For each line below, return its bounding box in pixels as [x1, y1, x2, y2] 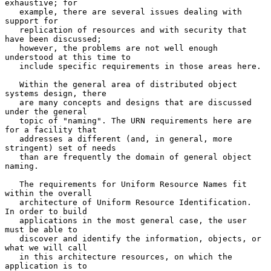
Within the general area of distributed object [5, 79, 19, 89]
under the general [5, 106, 87, 116]
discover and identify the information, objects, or [5, 233, 19, 243]
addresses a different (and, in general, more [5, 134, 19, 143]
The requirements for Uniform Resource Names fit [5, 179, 19, 189]
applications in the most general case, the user [5, 215, 19, 225]
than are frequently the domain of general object [5, 152, 19, 162]
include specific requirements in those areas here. [5, 61, 19, 71]
